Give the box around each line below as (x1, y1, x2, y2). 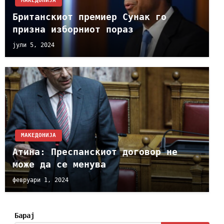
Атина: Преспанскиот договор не (12, 146, 177, 157)
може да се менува (12, 158, 106, 169)
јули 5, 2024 (12, 41, 54, 49)
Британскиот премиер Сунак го (12, 11, 166, 22)
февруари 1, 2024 (12, 176, 68, 184)
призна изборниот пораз (12, 23, 133, 34)
